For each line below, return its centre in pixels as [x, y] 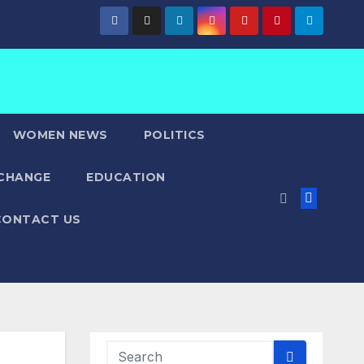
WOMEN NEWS [60, 135]
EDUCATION [126, 177]
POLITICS [174, 135]
